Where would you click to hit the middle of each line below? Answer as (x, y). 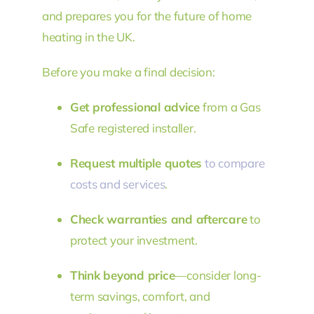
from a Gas (230, 107)
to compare (234, 163)
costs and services (117, 184)
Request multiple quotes (136, 163)
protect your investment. (134, 240)
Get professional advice (135, 107)
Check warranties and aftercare (158, 219)
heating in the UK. (88, 36)
